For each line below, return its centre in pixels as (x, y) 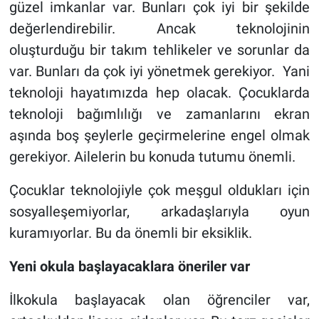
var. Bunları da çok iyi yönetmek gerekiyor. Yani (159, 71)
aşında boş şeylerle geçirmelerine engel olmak (159, 135)
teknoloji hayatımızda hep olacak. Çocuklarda (159, 92)
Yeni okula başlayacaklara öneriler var (129, 266)
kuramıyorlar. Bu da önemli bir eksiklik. (130, 232)
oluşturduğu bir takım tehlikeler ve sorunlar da (159, 49)
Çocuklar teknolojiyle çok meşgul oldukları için (159, 190)
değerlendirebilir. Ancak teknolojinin (159, 28)
